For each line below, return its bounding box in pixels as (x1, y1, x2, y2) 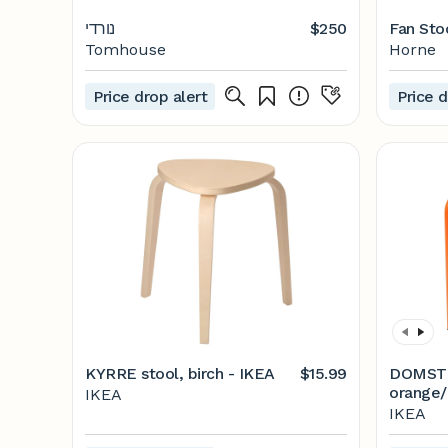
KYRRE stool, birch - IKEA (85, 364, 275, 383)
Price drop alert (93, 86, 208, 106)
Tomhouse (85, 40, 166, 59)
